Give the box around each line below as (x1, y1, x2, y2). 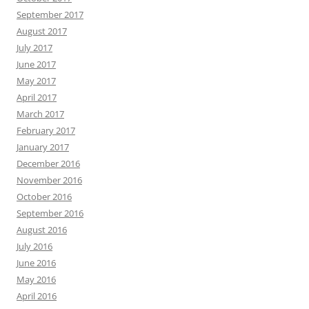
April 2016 (17, 289, 57, 302)
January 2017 (17, 140, 69, 153)
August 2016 (17, 223, 67, 236)
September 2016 (17, 206, 83, 219)
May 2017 (17, 74, 56, 87)
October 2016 (17, 190, 72, 203)
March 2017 (17, 107, 64, 120)
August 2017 (17, 24, 67, 37)
